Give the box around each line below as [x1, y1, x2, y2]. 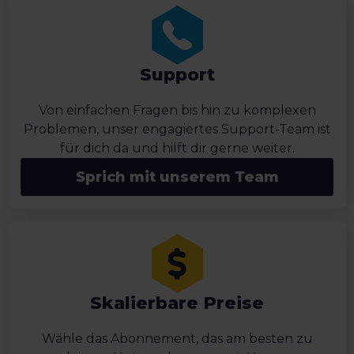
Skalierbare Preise [90, 292, 264, 314]
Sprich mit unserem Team [75, 168, 279, 186]
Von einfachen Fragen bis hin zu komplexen [38, 103, 316, 119]
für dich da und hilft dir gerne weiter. [59, 141, 295, 156]
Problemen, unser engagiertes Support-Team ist [23, 122, 331, 137]
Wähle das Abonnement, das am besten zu [41, 331, 313, 347]
